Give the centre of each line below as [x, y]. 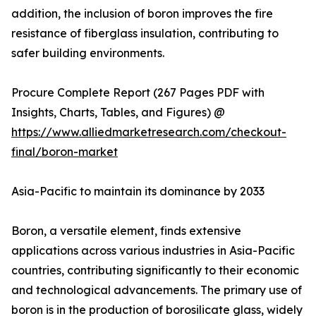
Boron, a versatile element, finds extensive [126, 231]
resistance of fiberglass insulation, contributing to [145, 34]
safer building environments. [88, 53]
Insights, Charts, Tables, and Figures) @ [118, 113]
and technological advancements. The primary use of [157, 290]
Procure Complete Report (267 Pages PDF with [138, 93]
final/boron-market [65, 152]
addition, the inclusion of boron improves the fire [142, 14]
